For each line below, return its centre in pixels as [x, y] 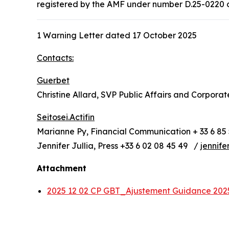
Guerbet [53, 80]
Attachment [62, 168]
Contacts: [55, 58]
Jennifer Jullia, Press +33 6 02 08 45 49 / [119, 146]
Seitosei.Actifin [66, 117]
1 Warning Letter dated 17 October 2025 [117, 35]
